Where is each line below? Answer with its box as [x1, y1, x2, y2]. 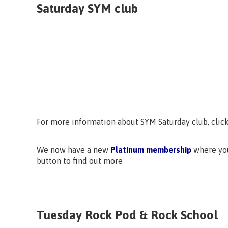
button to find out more [37, 156, 123, 165]
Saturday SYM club [37, 2, 138, 15]
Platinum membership [108, 145, 191, 154]
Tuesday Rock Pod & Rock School [37, 208, 218, 222]
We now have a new [37, 145, 108, 154]
